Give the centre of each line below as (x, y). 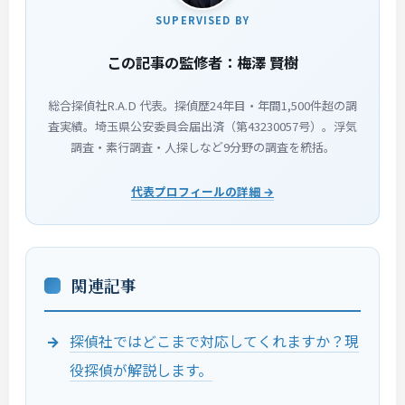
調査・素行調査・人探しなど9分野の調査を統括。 (202, 147)
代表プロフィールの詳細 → (202, 191)
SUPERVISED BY (202, 20)
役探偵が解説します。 (141, 370)
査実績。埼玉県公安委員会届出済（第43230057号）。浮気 (202, 126)
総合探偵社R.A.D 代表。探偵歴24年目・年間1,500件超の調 (202, 105)
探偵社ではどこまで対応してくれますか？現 (214, 341)
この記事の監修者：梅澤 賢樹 (202, 62)
